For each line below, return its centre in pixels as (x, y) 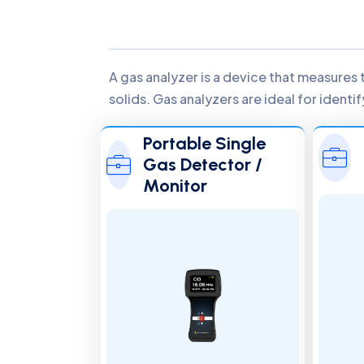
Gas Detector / (203, 165)
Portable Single (205, 143)
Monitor (175, 186)
